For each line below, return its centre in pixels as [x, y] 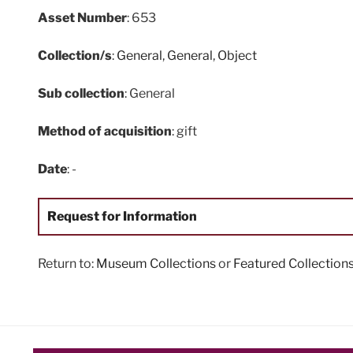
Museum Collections [156, 263]
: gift [184, 131]
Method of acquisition [105, 131]
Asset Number [82, 17]
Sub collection [81, 93]
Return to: [67, 263]
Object [237, 55]
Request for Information [122, 216]
